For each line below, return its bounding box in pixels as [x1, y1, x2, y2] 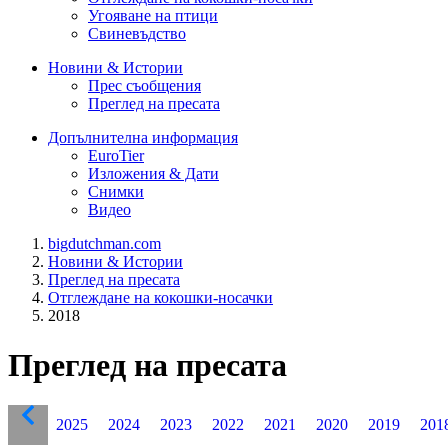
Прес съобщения [88, 77, 201, 95]
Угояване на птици [88, 7, 218, 25]
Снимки [88, 183, 144, 201]
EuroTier [88, 147, 144, 165]
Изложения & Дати [88, 165, 219, 183]
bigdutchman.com [48, 235, 161, 253]
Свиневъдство [88, 25, 186, 43]
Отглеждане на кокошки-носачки [48, 289, 273, 307]
